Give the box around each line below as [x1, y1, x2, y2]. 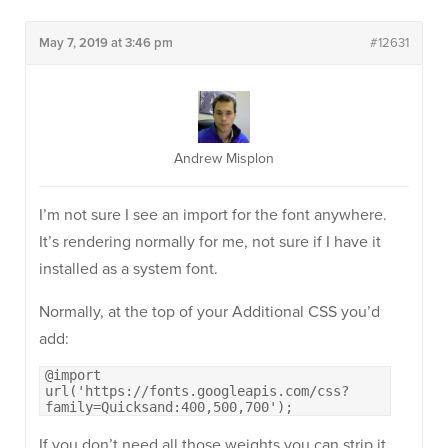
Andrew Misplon [174, 150, 274, 167]
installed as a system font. [39, 259, 218, 279]
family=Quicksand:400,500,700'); [45, 399, 293, 415]
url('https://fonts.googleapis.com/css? [45, 383, 349, 399]
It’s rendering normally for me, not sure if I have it [39, 232, 381, 252]
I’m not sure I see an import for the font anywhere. [39, 205, 387, 225]
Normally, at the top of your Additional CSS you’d [39, 302, 380, 322]
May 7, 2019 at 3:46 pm [39, 35, 173, 51]
